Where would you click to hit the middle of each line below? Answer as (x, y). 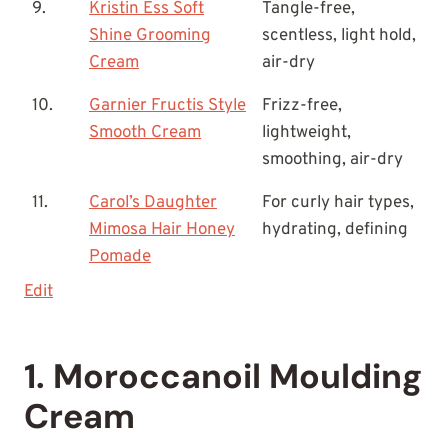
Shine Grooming (150, 36)
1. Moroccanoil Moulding (223, 377)
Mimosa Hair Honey (162, 230)
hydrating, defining (335, 230)
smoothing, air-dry (332, 160)
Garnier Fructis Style (167, 106)
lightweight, (306, 133)
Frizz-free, (302, 106)
